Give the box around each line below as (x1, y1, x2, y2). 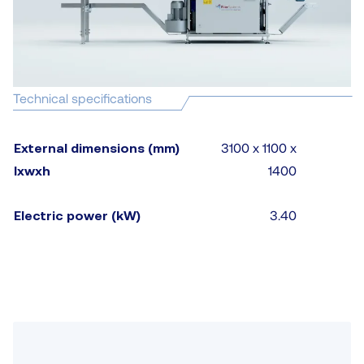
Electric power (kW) (14, 207, 141, 223)
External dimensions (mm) (14, 140, 180, 156)
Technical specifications (13, 90, 152, 106)
